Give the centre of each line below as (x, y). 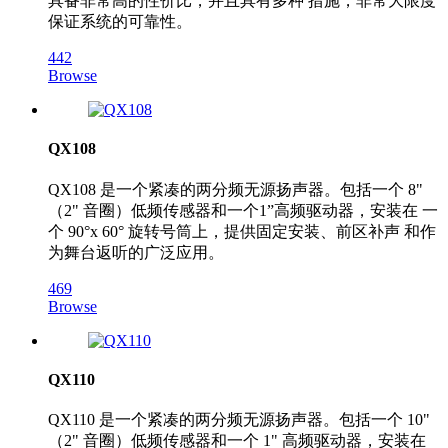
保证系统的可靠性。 (120, 22)
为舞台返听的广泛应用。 (136, 252)
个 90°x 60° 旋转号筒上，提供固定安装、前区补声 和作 (242, 231)
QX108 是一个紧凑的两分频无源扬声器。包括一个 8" (235, 189)
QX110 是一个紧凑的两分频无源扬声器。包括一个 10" (239, 420)
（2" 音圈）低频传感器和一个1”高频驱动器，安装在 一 (243, 210)
